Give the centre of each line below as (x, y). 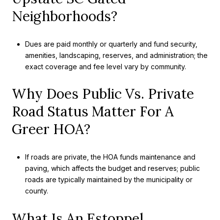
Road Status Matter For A (93, 112)
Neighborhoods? (65, 16)
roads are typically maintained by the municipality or (109, 179)
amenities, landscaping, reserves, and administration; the (116, 55)
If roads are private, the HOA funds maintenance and (110, 157)
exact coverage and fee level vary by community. (105, 66)
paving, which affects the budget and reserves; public (112, 168)
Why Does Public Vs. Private (103, 94)
